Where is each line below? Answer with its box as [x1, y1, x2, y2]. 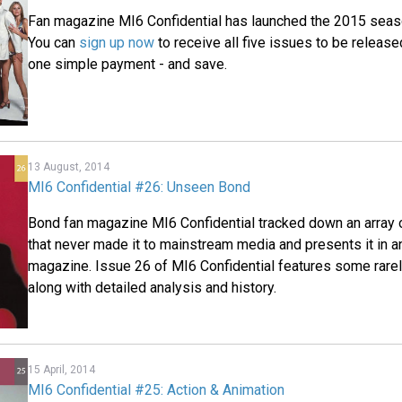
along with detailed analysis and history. [28, 279, 277, 297]
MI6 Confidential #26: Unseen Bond [28, 179, 251, 197]
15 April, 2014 [28, 363, 96, 376]
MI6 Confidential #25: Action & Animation [28, 380, 285, 398]
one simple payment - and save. [28, 55, 228, 73]
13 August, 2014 [28, 161, 110, 174]
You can [28, 33, 80, 51]
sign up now [79, 33, 155, 51]
